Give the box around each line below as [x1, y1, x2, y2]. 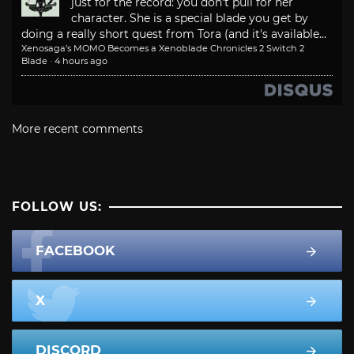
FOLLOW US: [12, 198, 103, 214]
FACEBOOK [36, 242, 115, 258]
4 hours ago [55, 55, 107, 66]
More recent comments [12, 121, 143, 136]
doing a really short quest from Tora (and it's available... [21, 26, 326, 41]
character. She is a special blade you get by [71, 10, 308, 25]
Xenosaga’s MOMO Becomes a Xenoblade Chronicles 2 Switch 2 [21, 42, 304, 54]
